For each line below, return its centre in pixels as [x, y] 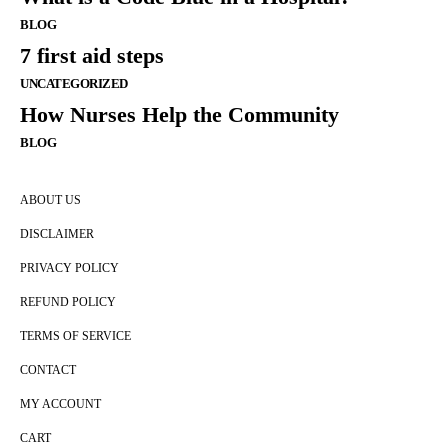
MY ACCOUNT [60, 404]
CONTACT [48, 370]
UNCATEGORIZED [74, 84]
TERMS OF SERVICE [75, 336]
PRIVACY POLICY [69, 268]
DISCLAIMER [57, 234]
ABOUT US [50, 200]
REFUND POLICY [68, 302]
